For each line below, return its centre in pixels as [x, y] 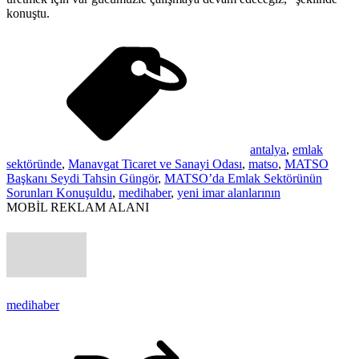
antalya [268, 149]
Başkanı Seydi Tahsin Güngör [82, 178]
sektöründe [34, 163]
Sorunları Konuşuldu [59, 192]
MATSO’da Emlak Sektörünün [243, 178]
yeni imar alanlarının [229, 192]
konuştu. [28, 13]
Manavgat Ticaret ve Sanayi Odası [155, 163]
